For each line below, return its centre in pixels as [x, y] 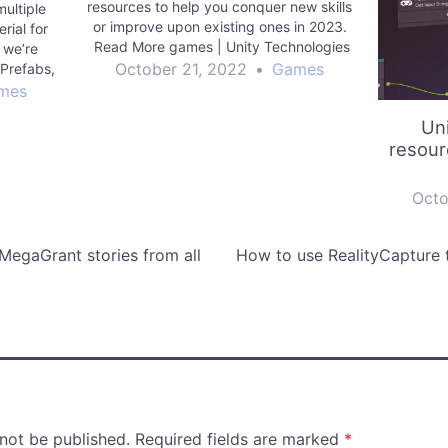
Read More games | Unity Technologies [219, 46]
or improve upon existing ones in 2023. [219, 26]
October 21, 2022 [181, 68]
